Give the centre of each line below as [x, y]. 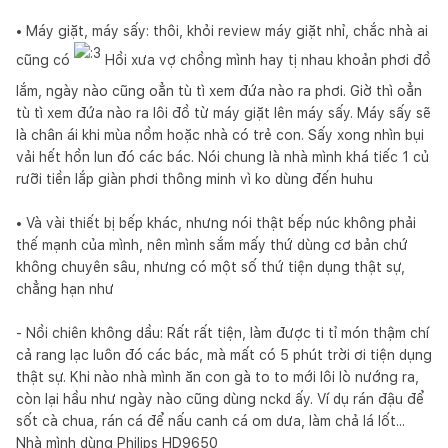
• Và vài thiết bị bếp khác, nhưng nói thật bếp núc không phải [216, 222]
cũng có [45, 59]
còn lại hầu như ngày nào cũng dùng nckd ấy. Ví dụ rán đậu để [220, 398]
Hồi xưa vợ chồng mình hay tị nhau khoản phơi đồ [266, 59]
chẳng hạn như [65, 288]
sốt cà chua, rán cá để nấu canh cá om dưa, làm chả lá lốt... [210, 420]
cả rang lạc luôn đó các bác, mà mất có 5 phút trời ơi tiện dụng [224, 354]
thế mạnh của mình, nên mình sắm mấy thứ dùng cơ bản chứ [212, 244]
